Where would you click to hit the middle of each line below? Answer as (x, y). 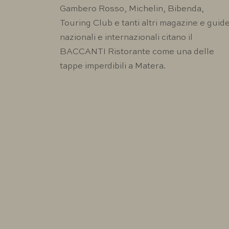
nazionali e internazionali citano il (126, 38)
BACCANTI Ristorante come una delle (137, 52)
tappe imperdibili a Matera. (113, 67)
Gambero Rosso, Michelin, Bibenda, (132, 9)
